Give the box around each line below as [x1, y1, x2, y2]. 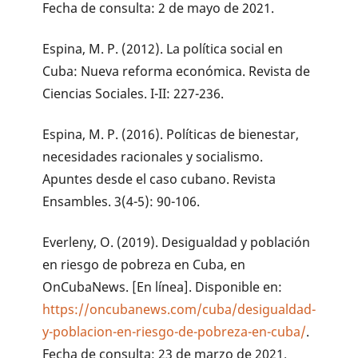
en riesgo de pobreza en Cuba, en [42, 255, 246, 273]
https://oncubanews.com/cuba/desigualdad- [42, 300, 316, 318]
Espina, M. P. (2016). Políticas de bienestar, [42, 125, 300, 143]
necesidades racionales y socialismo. [42, 147, 264, 165]
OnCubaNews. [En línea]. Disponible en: [42, 277, 283, 296]
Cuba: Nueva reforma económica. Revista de [42, 62, 311, 80]
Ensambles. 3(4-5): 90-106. [42, 192, 201, 210]
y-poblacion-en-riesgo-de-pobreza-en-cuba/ [42, 322, 307, 340]
